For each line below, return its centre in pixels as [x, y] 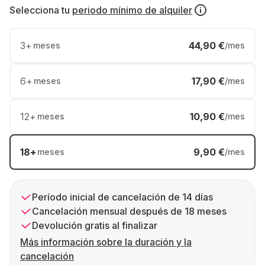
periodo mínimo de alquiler [132, 10]
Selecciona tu [40, 10]
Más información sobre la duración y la [106, 242]
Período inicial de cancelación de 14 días [122, 197]
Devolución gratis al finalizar [95, 225]
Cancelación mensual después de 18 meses [129, 211]
